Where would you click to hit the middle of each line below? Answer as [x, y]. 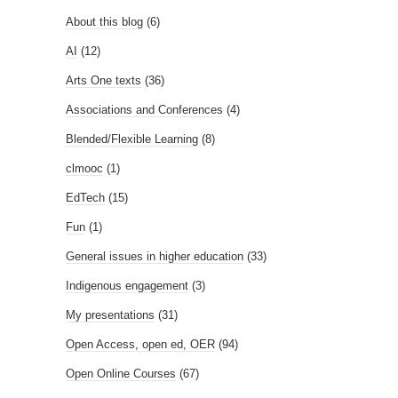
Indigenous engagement [127, 285]
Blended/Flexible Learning [132, 139]
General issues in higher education [155, 256]
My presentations [110, 314]
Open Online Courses [121, 373]
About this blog [104, 21]
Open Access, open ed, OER [140, 344]
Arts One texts [103, 80]
